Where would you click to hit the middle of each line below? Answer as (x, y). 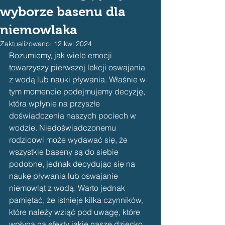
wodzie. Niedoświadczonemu (64, 128)
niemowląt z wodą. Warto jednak (68, 188)
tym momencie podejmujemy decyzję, (78, 91)
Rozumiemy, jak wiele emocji (62, 55)
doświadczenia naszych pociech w (74, 116)
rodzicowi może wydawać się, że (69, 140)
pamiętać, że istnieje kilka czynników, (77, 200)
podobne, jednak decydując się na (73, 164)
